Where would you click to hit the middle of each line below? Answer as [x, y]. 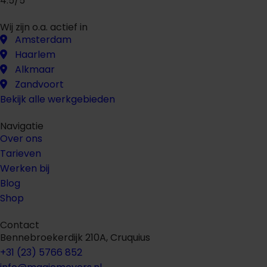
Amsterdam [43, 39]
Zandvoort [39, 84]
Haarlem [35, 54]
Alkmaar [35, 69]
